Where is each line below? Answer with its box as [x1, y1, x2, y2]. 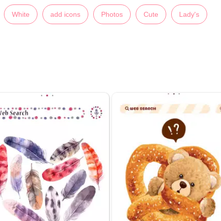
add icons [50, 10, 80, 18]
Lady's [179, 10, 199, 18]
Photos [101, 10, 123, 18]
